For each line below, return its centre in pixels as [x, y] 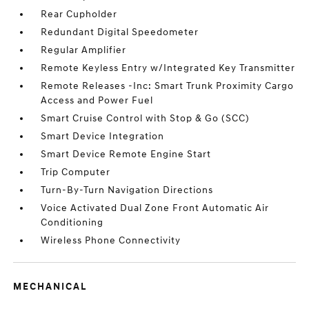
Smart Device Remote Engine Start [126, 154]
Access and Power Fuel [97, 100]
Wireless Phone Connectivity [111, 240]
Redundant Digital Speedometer [120, 32]
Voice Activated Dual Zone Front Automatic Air [155, 208]
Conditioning [72, 222]
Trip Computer [76, 172]
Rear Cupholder [79, 14]
